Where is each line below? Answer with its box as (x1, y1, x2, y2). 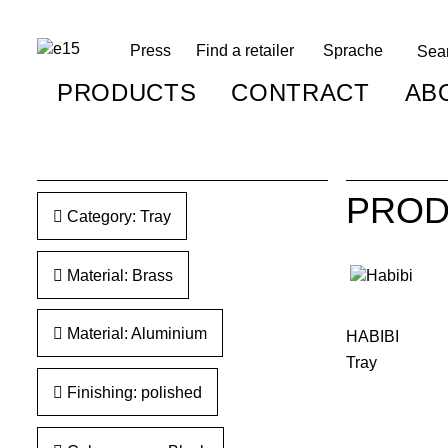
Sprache (322, 41, 383, 59)
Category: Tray (62, 207, 171, 225)
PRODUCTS (56, 78, 197, 106)
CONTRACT (231, 78, 370, 106)
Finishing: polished (62, 384, 202, 402)
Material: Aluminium (62, 325, 207, 343)
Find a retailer (195, 41, 294, 59)
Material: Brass (62, 266, 173, 284)
